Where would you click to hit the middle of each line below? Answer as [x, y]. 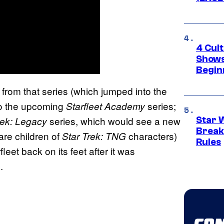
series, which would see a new [114, 120]
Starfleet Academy [107, 106]
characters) [153, 135]
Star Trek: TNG [95, 136]
